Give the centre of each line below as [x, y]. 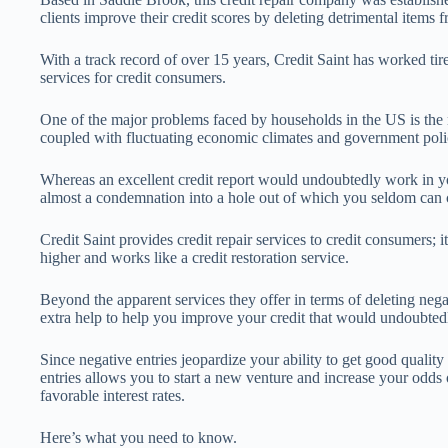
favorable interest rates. [112, 395]
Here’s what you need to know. [138, 437]
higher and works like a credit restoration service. [194, 257]
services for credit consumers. [133, 77]
